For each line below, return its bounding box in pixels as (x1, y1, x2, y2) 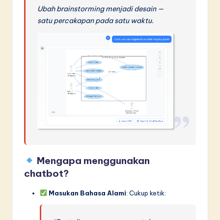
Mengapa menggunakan (34, 154, 150, 166)
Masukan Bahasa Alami (48, 189, 126, 197)
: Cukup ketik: (126, 189, 166, 197)
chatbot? (24, 167, 69, 179)
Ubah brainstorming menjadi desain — (37, 4, 164, 13)
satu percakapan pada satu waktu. (37, 16, 154, 25)
